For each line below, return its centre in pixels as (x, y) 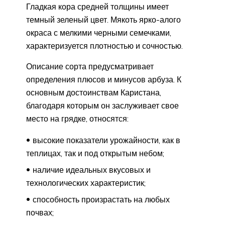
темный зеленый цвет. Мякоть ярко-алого (103, 20)
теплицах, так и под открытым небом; (95, 153)
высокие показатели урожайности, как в (106, 140)
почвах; (40, 213)
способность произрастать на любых (101, 200)
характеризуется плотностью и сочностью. (104, 46)
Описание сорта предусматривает (90, 67)
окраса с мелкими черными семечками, (99, 33)
